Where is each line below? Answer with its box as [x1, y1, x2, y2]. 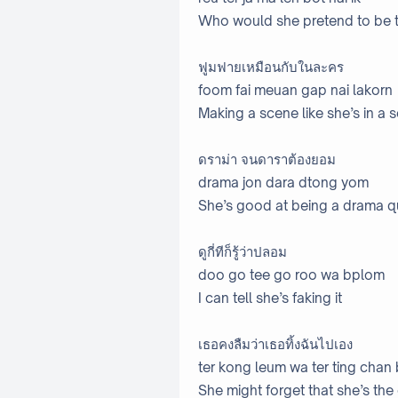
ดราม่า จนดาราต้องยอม [198, 151, 336, 169]
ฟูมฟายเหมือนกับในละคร [198, 59, 344, 76]
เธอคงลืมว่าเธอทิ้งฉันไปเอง [198, 336, 353, 354]
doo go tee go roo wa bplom [198, 267, 385, 284]
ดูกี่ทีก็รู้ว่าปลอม [198, 243, 287, 261]
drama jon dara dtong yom [198, 174, 369, 192]
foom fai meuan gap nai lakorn [198, 82, 393, 99]
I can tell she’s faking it [198, 290, 342, 307]
